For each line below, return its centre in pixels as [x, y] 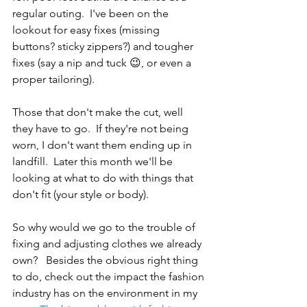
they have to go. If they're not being [102, 128]
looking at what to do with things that [104, 178]
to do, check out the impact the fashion [110, 277]
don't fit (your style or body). [81, 194]
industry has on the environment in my [106, 293]
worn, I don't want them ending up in [103, 145]
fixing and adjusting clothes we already [108, 244]
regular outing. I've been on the [92, 13]
